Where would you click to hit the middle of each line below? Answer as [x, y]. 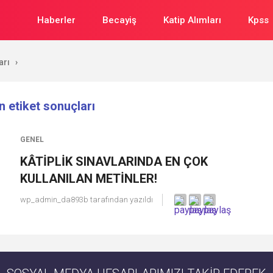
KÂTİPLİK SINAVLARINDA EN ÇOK [114, 161]
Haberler [56, 20]
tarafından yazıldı [121, 200]
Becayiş [119, 20]
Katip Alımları [192, 20]
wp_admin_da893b [54, 200]
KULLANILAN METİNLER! [89, 179]
